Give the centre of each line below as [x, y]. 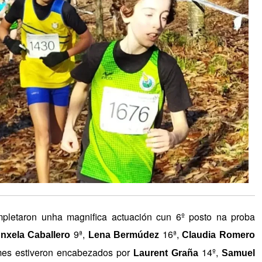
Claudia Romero [219, 235]
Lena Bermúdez [124, 235]
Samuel [238, 253]
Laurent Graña [166, 253]
